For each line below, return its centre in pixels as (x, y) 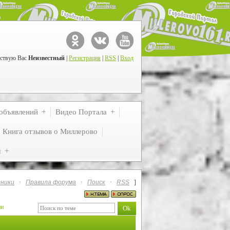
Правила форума (51, 182)
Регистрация (85, 58)
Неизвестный (46, 58)
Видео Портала (81, 112)
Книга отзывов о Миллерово (50, 131)
